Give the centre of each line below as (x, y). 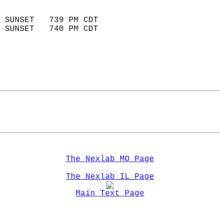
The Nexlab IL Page (110, 177)
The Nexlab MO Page (110, 159)
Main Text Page (110, 193)
